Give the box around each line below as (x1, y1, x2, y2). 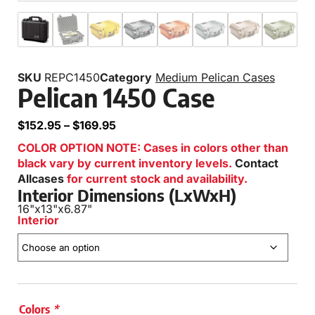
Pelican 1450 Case (18, 81, 215, 113)
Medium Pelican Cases (155, 70, 275, 84)
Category (100, 70, 152, 84)
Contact (235, 155, 278, 170)
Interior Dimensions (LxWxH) (18, 184, 236, 205)
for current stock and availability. (64, 171, 247, 186)
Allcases (18, 171, 64, 186)
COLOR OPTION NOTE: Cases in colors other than (18, 140, 288, 155)
